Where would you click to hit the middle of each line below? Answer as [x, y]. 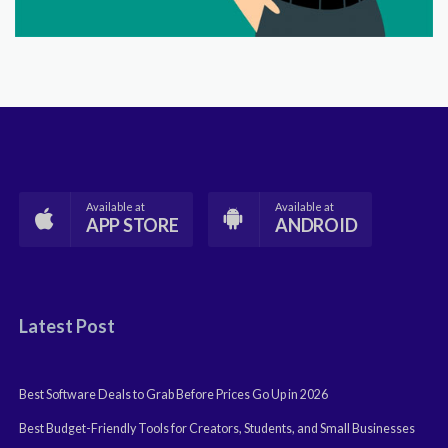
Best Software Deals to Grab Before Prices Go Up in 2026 [173, 394]
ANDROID [316, 224]
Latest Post [67, 325]
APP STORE [132, 224]
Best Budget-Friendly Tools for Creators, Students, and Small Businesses [217, 428]
